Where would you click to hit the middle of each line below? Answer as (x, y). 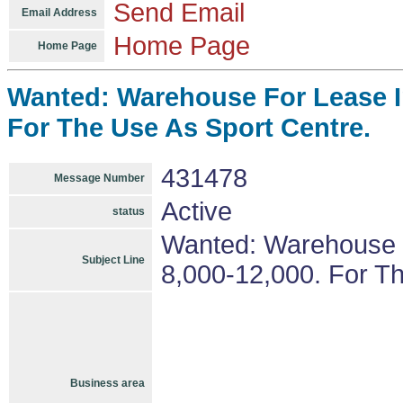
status (129, 211)
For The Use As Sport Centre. (189, 127)
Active (197, 211)
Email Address (59, 13)
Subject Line (113, 260)
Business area (107, 383)
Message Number (99, 178)
